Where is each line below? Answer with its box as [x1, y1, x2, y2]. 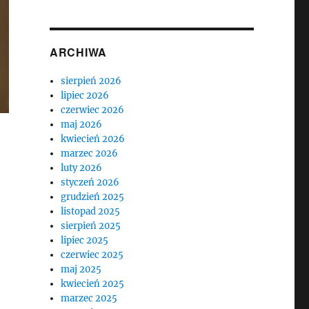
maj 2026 [61, 119, 103, 130]
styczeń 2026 [61, 177, 120, 188]
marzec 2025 [61, 292, 118, 304]
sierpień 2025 [61, 220, 121, 232]
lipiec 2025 [61, 235, 109, 246]
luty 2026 [61, 162, 103, 174]
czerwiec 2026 [61, 104, 125, 116]
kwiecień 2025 [61, 278, 125, 290]
